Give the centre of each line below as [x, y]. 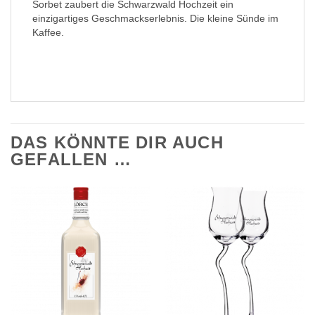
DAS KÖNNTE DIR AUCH [117, 142]
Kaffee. [48, 33]
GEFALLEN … [71, 159]
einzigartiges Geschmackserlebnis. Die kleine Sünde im [155, 19]
